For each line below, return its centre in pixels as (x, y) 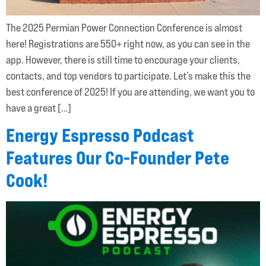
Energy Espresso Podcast (100, 135)
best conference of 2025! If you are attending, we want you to (130, 91)
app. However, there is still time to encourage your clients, (123, 59)
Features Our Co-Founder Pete (118, 158)
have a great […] (39, 107)
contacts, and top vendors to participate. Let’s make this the (128, 75)
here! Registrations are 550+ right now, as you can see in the (128, 43)
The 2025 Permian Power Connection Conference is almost (124, 27)
